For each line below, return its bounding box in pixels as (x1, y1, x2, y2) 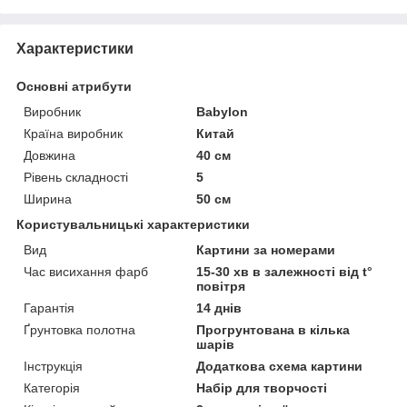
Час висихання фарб (24, 264, 148, 280)
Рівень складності (24, 170, 128, 185)
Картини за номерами (196, 243, 336, 258)
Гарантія (24, 301, 74, 316)
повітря (196, 279, 246, 294)
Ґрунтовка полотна (24, 323, 135, 338)
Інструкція (24, 359, 83, 374)
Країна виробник (24, 126, 123, 142)
